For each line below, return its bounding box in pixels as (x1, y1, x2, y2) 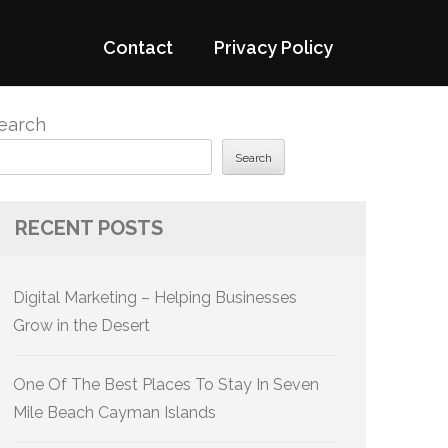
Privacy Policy (214, 37, 333, 58)
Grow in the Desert (13, 316, 150, 335)
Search (235, 151, 272, 166)
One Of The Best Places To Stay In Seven (13, 375, 319, 394)
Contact (103, 37, 173, 58)
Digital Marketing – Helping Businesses (13, 288, 297, 307)
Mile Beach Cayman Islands (13, 403, 216, 422)
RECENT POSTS (15, 216, 163, 240)
